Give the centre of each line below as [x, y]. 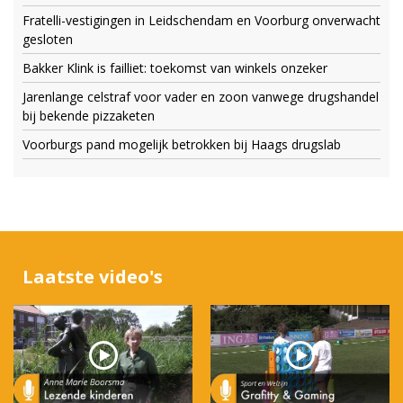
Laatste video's [93, 277]
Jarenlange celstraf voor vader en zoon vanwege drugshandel [201, 97]
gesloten [48, 40]
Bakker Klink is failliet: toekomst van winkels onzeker [175, 68]
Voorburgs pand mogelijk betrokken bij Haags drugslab [182, 145]
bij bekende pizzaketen [89, 116]
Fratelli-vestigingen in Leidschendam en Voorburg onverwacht [201, 21]
